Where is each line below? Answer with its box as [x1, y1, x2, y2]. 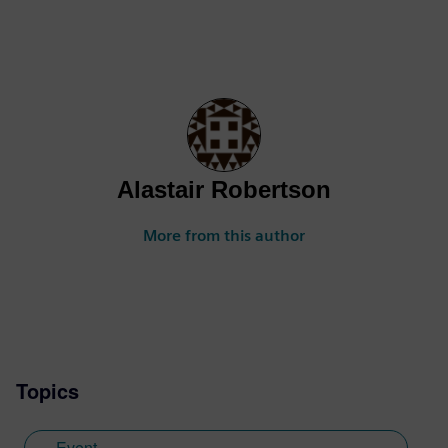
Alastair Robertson [117, 176, 331, 204]
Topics [16, 376, 79, 406]
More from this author [143, 226, 305, 246]
